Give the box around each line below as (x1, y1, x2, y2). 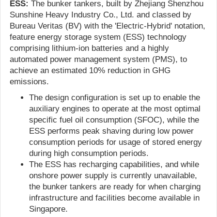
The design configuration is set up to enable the (29, 93, 200, 102)
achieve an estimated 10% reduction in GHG (10, 66, 170, 75)
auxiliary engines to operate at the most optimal (29, 104, 201, 113)
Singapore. (29, 204, 68, 213)
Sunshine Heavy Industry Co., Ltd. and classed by (10, 10, 191, 19)
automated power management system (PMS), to (10, 55, 187, 63)
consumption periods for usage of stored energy (29, 138, 202, 146)
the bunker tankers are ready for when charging (29, 182, 201, 191)
